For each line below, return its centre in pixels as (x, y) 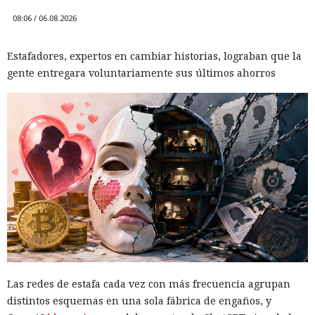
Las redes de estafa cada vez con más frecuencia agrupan (149, 284)
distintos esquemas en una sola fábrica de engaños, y (139, 301)
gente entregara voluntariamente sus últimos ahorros (141, 73)
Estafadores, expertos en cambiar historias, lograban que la (154, 56)
